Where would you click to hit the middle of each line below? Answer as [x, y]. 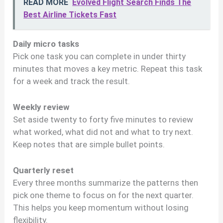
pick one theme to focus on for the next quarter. [104, 195]
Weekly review [42, 107]
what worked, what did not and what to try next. [103, 132]
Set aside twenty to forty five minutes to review [103, 119]
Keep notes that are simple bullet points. [89, 144]
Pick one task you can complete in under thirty [100, 56]
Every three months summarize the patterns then [106, 182]
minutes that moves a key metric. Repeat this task [108, 68]
